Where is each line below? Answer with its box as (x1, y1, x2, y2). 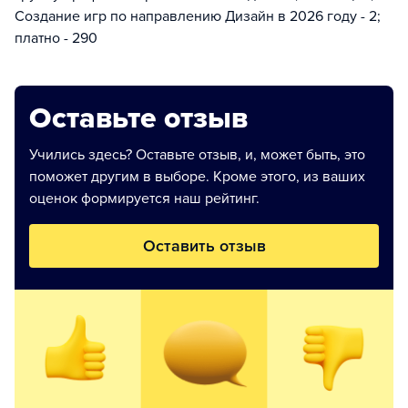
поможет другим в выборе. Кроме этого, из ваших (29, 168, 365, 186)
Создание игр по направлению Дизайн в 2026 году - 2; (15, 7, 381, 25)
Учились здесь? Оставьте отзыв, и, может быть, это (29, 146, 365, 164)
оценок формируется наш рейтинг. (29, 189, 260, 208)
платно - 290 (15, 29, 97, 47)
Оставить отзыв (142, 236, 266, 256)
